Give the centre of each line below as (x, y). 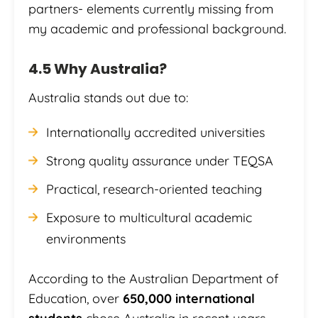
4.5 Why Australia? (98, 69)
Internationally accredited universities (155, 133)
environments (86, 239)
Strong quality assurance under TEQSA (160, 161)
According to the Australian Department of (153, 279)
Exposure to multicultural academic (149, 218)
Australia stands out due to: (108, 98)
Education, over (76, 299)
